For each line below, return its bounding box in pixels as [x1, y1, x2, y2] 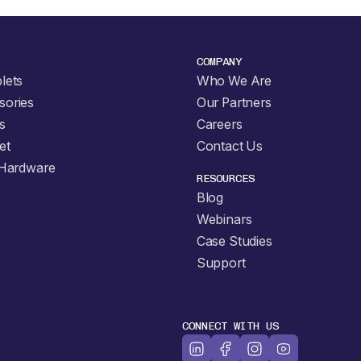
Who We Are [196, 73, 272, 89]
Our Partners [196, 94, 272, 110]
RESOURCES [196, 171, 255, 185]
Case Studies [196, 233, 272, 249]
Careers [196, 116, 243, 132]
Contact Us [196, 138, 263, 154]
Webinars [196, 211, 252, 227]
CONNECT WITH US [181, 319, 279, 334]
